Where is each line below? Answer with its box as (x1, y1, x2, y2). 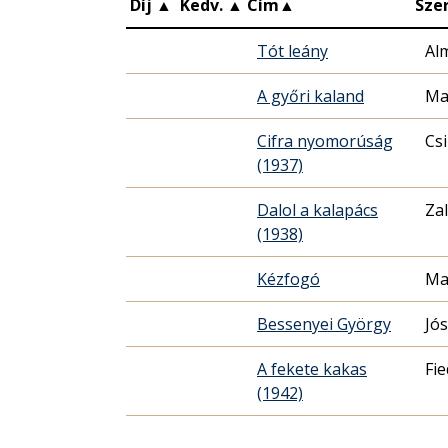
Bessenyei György (257, 312, 391, 335)
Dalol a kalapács (257, 198, 378, 221)
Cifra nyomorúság (257, 129, 393, 152)
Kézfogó (257, 267, 320, 290)
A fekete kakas (257, 357, 367, 380)
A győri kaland (257, 84, 364, 107)
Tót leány (257, 39, 328, 62)
